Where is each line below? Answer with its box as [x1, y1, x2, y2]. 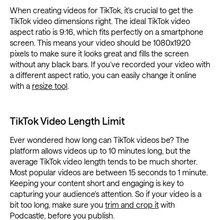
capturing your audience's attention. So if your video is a [10, 189, 201, 199]
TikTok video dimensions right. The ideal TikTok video [10, 16, 190, 26]
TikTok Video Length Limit [10, 115, 125, 127]
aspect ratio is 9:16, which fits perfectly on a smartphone [10, 27, 203, 37]
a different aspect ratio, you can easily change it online [10, 70, 196, 80]
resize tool [32, 81, 67, 91]
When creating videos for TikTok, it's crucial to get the [10, 5, 193, 15]
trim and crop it [105, 200, 159, 210]
